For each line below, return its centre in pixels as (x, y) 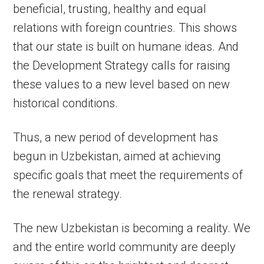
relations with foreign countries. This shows (125, 28)
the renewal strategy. (68, 194)
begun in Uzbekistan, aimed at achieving (117, 156)
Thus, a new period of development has (116, 137)
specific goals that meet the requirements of (128, 175)
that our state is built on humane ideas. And (126, 47)
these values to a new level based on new (122, 84)
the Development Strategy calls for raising (122, 65)
